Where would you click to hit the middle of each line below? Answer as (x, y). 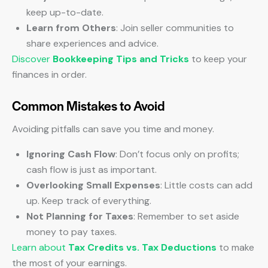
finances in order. (49, 74)
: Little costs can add (206, 185)
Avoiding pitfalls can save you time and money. (113, 129)
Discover (32, 59)
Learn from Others (71, 28)
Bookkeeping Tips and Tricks (121, 59)
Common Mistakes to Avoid (89, 105)
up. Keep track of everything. (89, 201)
